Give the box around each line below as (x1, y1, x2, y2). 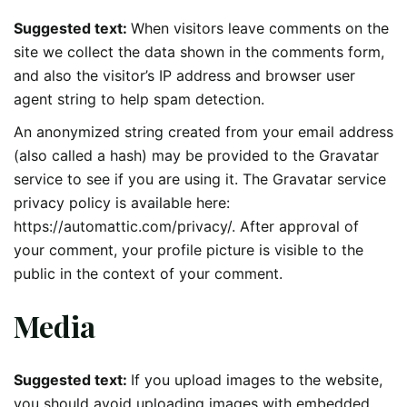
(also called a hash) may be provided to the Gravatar (14, 145, 379, 164)
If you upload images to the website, (131, 370, 382, 389)
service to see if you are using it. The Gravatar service (14, 169, 386, 188)
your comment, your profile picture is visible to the (14, 240, 363, 259)
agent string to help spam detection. (14, 89, 264, 108)
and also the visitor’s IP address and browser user (14, 65, 355, 84)
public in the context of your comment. (14, 263, 283, 283)
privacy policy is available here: (14, 193, 230, 212)
